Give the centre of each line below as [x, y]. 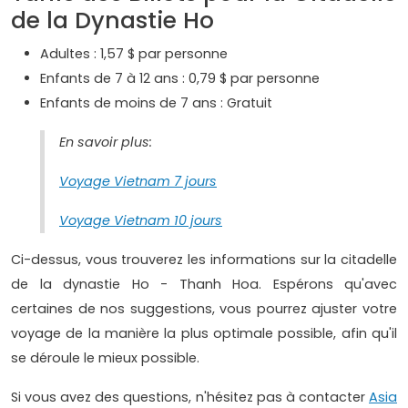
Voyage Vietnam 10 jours [141, 220]
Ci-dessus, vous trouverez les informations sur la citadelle [204, 259]
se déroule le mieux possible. [105, 357]
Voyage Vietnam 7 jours [138, 181]
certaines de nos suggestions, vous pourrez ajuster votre [204, 308]
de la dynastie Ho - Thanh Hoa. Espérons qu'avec [204, 284]
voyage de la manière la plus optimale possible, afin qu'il [204, 333]
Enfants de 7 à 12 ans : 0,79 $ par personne [180, 78]
